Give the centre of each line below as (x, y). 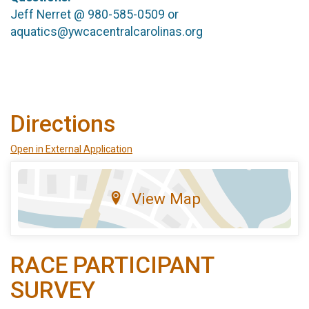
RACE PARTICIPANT (112, 265)
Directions (63, 123)
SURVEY (53, 290)
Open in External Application (71, 149)
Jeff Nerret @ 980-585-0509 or (94, 14)
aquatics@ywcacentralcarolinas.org (107, 31)
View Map (166, 198)
